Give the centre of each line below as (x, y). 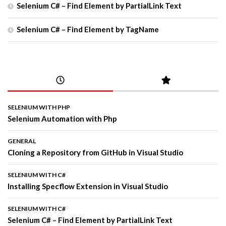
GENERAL (22, 141)
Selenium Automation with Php (62, 119)
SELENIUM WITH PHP (39, 107)
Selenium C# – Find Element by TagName (88, 30)
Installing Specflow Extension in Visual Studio (88, 186)
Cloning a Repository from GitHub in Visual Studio (95, 153)
